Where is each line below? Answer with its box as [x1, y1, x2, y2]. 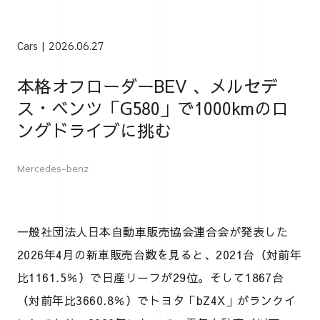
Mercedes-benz [17, 161, 89, 175]
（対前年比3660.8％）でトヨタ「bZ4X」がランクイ [17, 291, 296, 308]
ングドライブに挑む [17, 117, 171, 142]
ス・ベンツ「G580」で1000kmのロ [17, 95, 289, 120]
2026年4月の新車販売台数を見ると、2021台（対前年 [17, 246, 302, 262]
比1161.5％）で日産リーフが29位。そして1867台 [17, 269, 284, 285]
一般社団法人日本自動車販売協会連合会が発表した [17, 223, 289, 239]
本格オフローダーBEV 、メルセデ [17, 73, 278, 98]
